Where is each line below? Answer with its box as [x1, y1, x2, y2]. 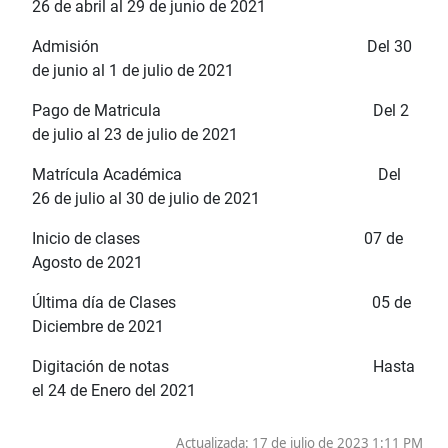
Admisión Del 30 [32, 36, 412, 56]
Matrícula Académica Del [32, 164, 401, 184]
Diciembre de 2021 [32, 316, 164, 336]
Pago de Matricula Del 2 [32, 100, 409, 120]
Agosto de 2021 [32, 252, 143, 272]
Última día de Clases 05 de [32, 292, 411, 312]
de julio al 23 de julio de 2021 [32, 124, 238, 144]
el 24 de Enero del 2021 [32, 380, 196, 400]
